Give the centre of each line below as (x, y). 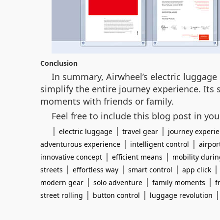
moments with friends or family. (107, 101)
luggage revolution (181, 195)
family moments (179, 182)
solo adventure (118, 182)
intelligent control (160, 144)
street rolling (62, 195)
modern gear (62, 182)
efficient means (137, 157)
